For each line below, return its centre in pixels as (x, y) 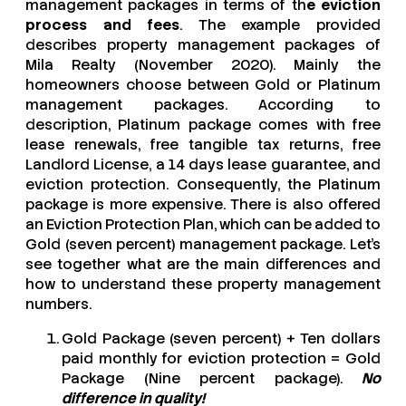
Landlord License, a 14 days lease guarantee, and (203, 165)
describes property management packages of (203, 45)
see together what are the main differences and (203, 265)
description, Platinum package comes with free (203, 125)
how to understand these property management (203, 285)
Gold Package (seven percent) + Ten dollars (221, 339)
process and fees (103, 25)
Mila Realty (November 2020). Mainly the (203, 65)
